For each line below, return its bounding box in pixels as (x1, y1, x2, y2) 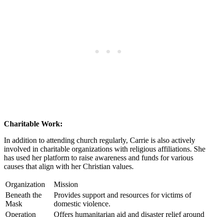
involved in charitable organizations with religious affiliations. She (4, 144, 205, 153)
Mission (54, 180, 78, 188)
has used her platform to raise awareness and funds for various (4, 153, 193, 162)
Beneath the (5, 190, 42, 199)
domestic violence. (54, 199, 110, 208)
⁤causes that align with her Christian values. (4, 162, 134, 170)
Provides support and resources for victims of (54, 190, 191, 199)
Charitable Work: (4, 119, 62, 128)
